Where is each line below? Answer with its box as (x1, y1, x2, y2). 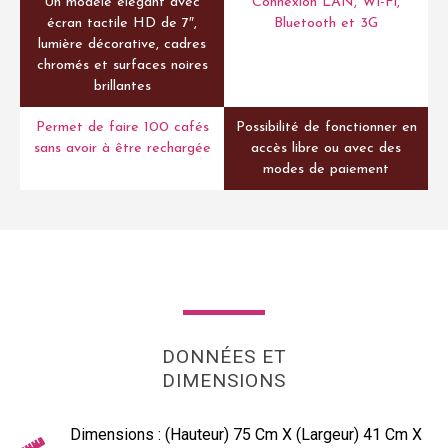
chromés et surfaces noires (36, 58, 208, 74)
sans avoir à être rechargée (33, 141, 211, 157)
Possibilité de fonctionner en (235, 120, 417, 136)
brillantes (93, 79, 151, 95)
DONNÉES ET (161, 345, 287, 369)
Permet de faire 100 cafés (35, 120, 209, 136)
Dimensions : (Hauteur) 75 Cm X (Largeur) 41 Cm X (70, 425, 422, 445)
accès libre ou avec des (251, 141, 401, 157)
